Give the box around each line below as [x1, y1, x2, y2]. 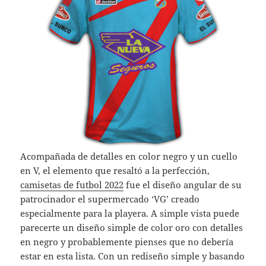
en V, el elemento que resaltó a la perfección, [20, 164, 210, 177]
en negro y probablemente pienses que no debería [20, 236, 234, 248]
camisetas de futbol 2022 [20, 179, 124, 191]
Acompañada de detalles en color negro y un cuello [20, 150, 238, 163]
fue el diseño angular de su [123, 179, 242, 191]
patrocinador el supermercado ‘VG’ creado [20, 193, 200, 205]
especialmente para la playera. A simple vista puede [20, 207, 240, 220]
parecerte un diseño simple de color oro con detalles [20, 221, 243, 234]
